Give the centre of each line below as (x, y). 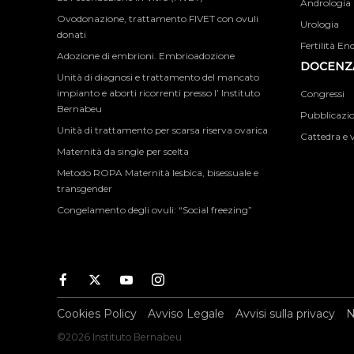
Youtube (155, 281)
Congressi (322, 94)
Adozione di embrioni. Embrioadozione (146, 56)
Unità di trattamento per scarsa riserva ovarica (162, 130)
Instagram (192, 281)
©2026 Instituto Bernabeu (119, 337)
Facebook (96, 281)
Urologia (319, 24)
